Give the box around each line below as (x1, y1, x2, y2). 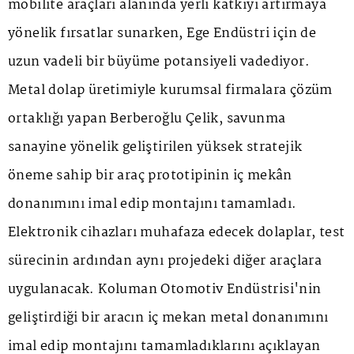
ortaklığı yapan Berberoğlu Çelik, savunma (8, 108, 286, 130)
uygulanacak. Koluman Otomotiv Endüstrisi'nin (8, 279, 322, 301)
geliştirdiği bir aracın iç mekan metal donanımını (8, 307, 329, 330)
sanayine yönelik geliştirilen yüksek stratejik (8, 137, 303, 159)
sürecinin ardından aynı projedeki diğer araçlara (8, 250, 322, 273)
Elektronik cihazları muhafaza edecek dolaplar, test (8, 222, 345, 244)
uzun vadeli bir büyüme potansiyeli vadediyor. (8, 51, 310, 73)
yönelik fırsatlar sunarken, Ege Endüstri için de (8, 23, 317, 45)
